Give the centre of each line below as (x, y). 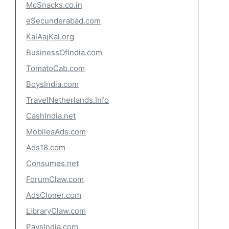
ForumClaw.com (55, 179)
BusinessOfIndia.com (64, 52)
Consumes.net (52, 163)
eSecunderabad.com (63, 21)
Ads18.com (46, 147)
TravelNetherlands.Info (67, 100)
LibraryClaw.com (56, 211)
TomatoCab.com (55, 68)
